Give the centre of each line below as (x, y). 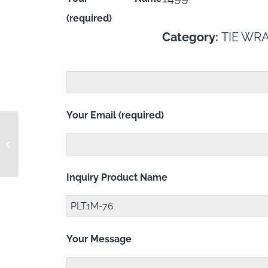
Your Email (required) (115, 115)
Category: (191, 37)
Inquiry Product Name (117, 177)
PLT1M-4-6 (40, 144)
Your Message (99, 239)
